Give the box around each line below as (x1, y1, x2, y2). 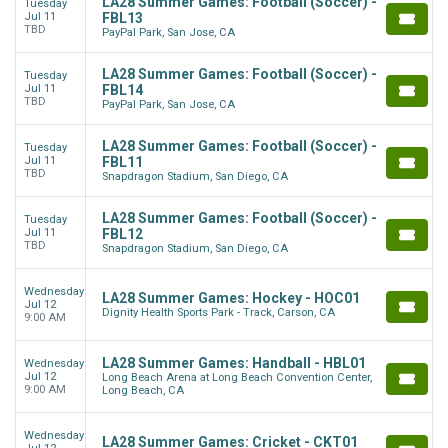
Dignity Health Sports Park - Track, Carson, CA (102, 305, 335, 319)
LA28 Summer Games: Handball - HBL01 (102, 355, 366, 371)
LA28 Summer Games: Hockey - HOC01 (102, 289, 360, 306)
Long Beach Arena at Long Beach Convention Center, (102, 371, 372, 384)
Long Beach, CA (102, 384, 184, 397)
